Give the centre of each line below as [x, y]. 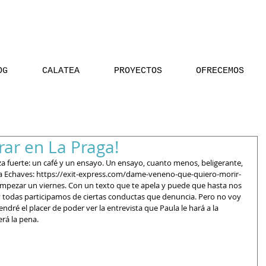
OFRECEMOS [220, 71]
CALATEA [61, 71]
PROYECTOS [138, 71]
